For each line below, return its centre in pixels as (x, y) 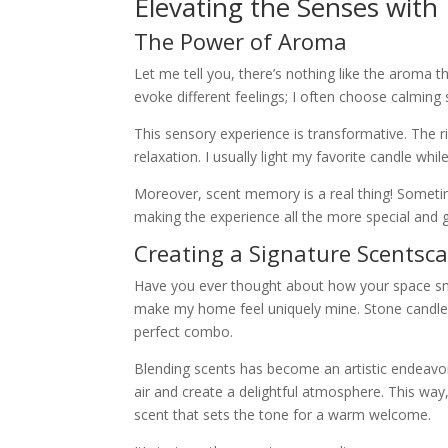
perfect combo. (184, 332)
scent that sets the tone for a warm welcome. (283, 415)
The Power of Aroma (241, 41)
